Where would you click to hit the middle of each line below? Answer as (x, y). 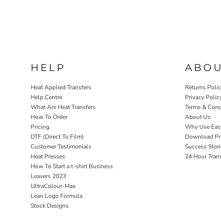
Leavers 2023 (48, 176)
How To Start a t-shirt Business (72, 166)
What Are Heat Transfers (63, 107)
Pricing (40, 127)
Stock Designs (50, 205)
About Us (198, 117)
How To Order (49, 117)
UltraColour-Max (53, 186)
